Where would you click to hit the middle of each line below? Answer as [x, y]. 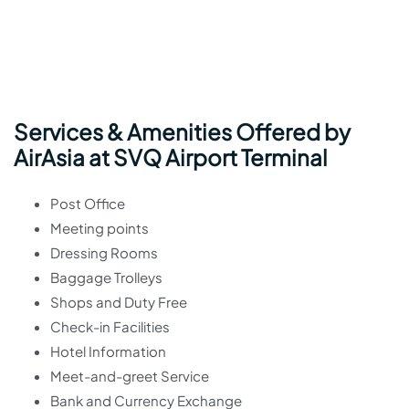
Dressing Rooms [104, 252]
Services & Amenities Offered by [182, 131]
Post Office [88, 203]
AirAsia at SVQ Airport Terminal [171, 157]
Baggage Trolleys [106, 277]
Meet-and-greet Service [130, 376]
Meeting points [100, 228]
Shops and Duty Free [119, 302]
